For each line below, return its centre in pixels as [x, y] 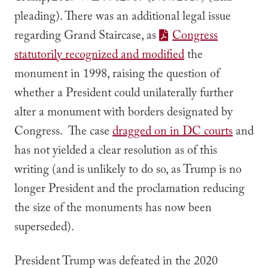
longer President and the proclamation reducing [130, 190]
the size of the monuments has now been [113, 209]
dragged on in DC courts [173, 133]
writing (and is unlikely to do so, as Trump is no [128, 171]
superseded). [44, 229]
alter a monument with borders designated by [124, 114]
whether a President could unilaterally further [124, 95]
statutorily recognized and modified [99, 56]
